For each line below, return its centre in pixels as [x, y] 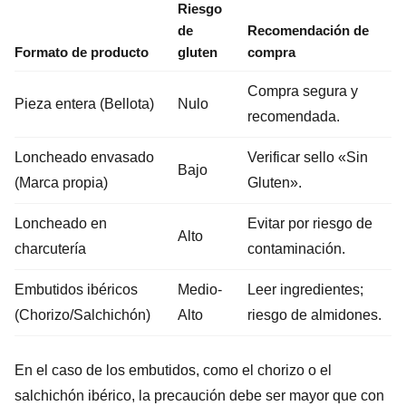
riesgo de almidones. [314, 314]
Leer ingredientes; [305, 289]
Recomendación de [308, 30]
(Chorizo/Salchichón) [82, 314]
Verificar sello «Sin [308, 157]
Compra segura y [303, 91]
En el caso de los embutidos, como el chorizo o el [173, 370]
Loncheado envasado [84, 157]
